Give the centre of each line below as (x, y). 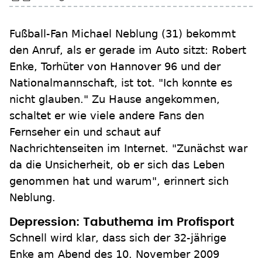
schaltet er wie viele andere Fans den (107, 116)
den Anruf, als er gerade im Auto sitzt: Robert (128, 50)
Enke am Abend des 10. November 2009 (114, 254)
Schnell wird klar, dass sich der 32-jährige (118, 238)
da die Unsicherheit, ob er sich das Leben (117, 165)
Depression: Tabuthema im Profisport (122, 222)
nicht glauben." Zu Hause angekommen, (115, 99)
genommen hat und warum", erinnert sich (119, 181)
